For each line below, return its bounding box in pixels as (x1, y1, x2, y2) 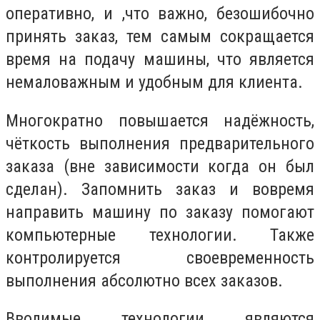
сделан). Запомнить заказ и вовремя (6, 179, 314, 199)
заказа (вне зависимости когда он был (6, 156, 314, 176)
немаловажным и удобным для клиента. (6, 72, 303, 93)
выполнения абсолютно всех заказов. (6, 270, 283, 291)
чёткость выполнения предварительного (6, 133, 314, 154)
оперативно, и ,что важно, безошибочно (6, 4, 314, 24)
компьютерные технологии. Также (6, 224, 314, 245)
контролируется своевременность (6, 247, 314, 268)
